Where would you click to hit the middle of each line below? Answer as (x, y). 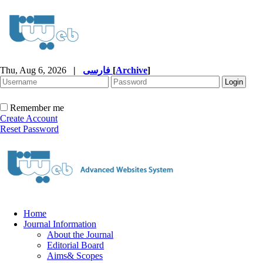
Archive (131, 70)
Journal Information (60, 224)
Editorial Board (75, 245)
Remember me (37, 108)
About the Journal (80, 235)
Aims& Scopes (75, 256)
